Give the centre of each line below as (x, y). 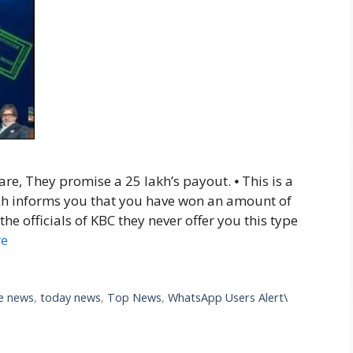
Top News (135, 298)
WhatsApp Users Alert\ (228, 298)
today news (71, 298)
